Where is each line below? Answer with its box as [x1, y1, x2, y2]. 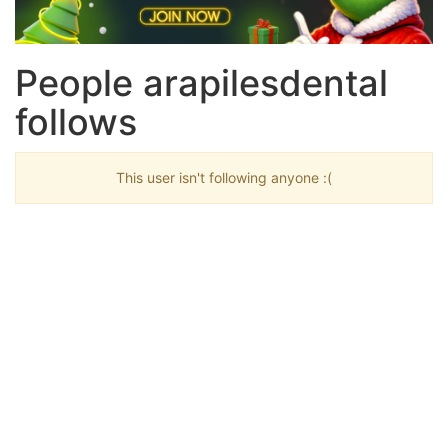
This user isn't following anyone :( [116, 168, 332, 186]
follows [15, 99, 137, 144]
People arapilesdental [15, 60, 388, 105]
